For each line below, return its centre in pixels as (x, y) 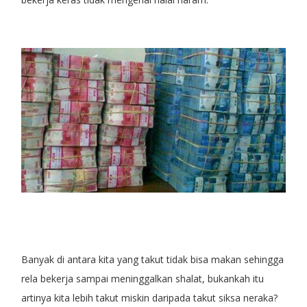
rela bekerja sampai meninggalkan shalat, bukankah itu (142, 278)
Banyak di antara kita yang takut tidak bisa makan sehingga (152, 259)
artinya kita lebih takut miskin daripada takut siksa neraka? (149, 297)
